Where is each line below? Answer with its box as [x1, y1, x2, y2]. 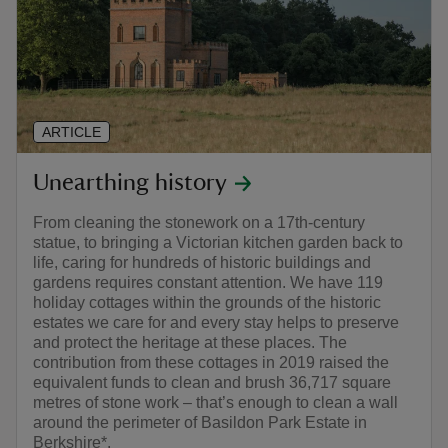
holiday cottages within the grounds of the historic [33, 293, 381, 311]
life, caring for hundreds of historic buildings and [33, 253, 371, 271]
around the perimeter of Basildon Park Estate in [33, 413, 367, 431]
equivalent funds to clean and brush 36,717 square [33, 373, 391, 391]
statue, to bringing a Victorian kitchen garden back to [33, 233, 403, 251]
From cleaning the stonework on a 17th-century [33, 213, 365, 231]
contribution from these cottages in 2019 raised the [33, 353, 389, 371]
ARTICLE [42, 123, 101, 140]
